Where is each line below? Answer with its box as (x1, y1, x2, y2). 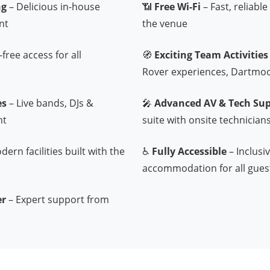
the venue (142, 16, 187, 30)
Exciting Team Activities (154, 48, 268, 61)
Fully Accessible (152, 144, 227, 158)
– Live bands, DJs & (7, 96, 93, 110)
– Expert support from (6, 192, 109, 206)
